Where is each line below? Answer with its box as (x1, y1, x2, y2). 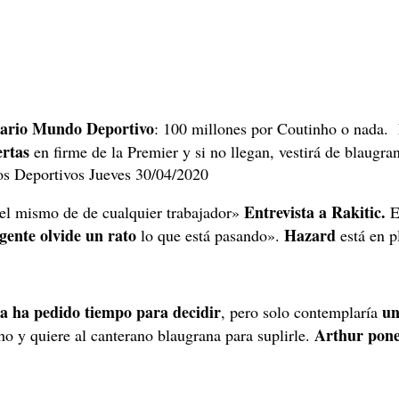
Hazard (284, 224, 336, 248)
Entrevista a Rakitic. (244, 200, 386, 224)
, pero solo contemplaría (221, 301, 382, 323)
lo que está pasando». (136, 224, 284, 247)
